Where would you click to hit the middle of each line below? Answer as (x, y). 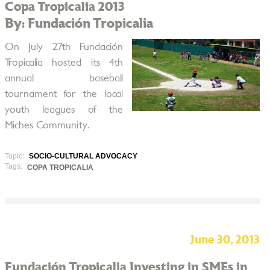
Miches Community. (47, 125)
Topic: (15, 156)
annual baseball (64, 78)
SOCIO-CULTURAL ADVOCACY (83, 156)
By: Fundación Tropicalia (79, 24)
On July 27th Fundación (64, 47)
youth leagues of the (64, 110)
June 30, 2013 (224, 240)
